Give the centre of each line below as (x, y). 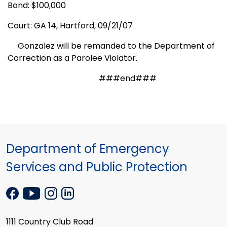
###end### (82, 79)
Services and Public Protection (97, 167)
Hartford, (78, 26)
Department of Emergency (88, 149)
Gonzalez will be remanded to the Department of (111, 46)
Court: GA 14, (34, 26)
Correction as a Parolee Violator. (72, 58)
